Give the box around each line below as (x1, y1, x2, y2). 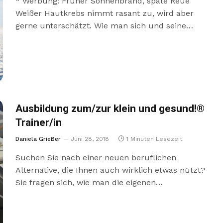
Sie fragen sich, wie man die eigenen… (15, 177, 163, 187)
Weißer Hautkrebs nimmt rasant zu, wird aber (15, 8, 194, 18)
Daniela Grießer (15, 135, 61, 142)
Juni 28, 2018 (70, 135, 109, 142)
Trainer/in (15, 114, 62, 130)
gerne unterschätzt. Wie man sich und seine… (15, 21, 193, 31)
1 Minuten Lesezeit (126, 135, 182, 142)
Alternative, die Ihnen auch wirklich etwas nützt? (15, 165, 205, 175)
